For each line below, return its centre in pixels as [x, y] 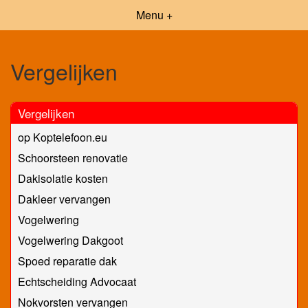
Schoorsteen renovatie [73, 157]
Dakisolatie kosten [63, 178]
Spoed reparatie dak [67, 261]
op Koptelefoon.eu [63, 137]
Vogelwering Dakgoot [70, 240]
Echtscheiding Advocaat [77, 281]
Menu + [154, 15]
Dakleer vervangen [64, 199]
